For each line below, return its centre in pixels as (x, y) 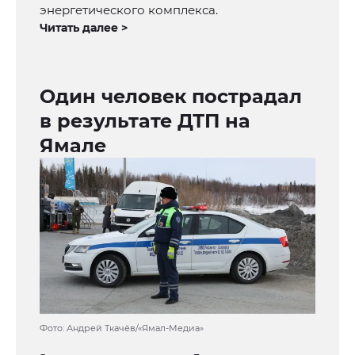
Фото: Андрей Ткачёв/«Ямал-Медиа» (122, 328)
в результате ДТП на (145, 121)
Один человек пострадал (171, 97)
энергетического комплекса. (129, 10)
